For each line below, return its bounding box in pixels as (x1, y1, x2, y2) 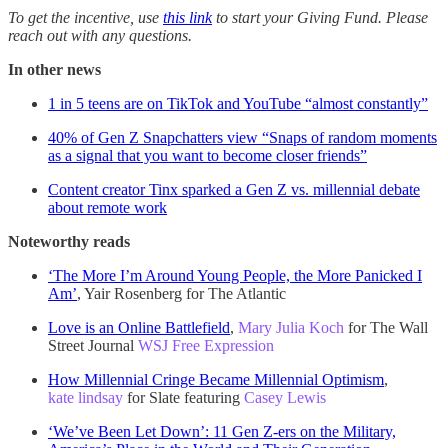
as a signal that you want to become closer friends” (48, 146, 367, 164)
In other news (8, 60, 101, 78)
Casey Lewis (244, 388, 326, 406)
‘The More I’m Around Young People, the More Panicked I (48, 266, 422, 284)
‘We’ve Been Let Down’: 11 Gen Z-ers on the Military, (48, 422, 396, 440)
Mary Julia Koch (238, 318, 344, 336)
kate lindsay (48, 388, 123, 406)
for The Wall (344, 318, 428, 336)
